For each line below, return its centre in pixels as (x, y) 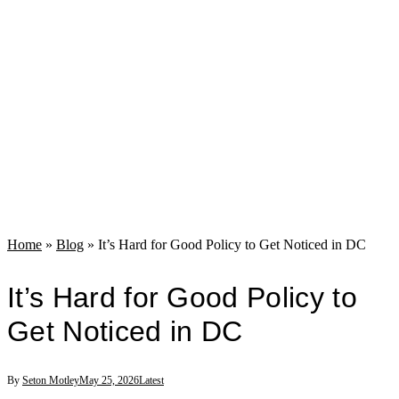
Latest (151, 381)
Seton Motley (51, 381)
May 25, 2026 (109, 381)
